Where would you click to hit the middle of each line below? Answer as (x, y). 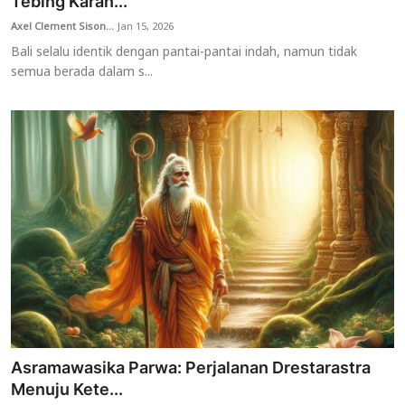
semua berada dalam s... (82, 73)
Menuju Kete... (67, 389)
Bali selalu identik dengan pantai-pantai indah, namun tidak (184, 53)
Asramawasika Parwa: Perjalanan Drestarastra (191, 367)
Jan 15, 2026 (146, 28)
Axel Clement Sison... (62, 28)
